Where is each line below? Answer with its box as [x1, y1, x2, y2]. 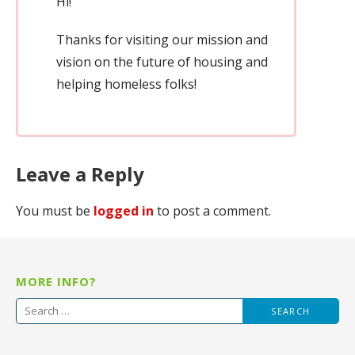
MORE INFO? [16, 273, 97, 289]
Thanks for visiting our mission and [56, 30, 268, 48]
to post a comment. [154, 201, 271, 219]
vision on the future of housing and [56, 52, 268, 71]
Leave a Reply [16, 160, 144, 187]
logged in [94, 201, 154, 219]
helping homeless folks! [56, 74, 197, 93]
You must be [16, 201, 94, 219]
